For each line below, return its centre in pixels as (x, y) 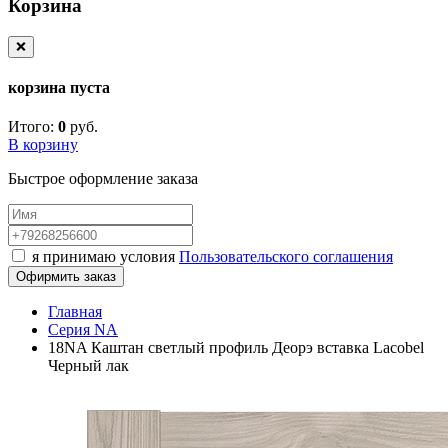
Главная (75, 312)
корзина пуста (59, 88)
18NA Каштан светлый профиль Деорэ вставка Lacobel (236, 348)
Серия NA (83, 330)
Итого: (31, 127)
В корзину (43, 145)
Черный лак (88, 366)
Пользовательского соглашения (286, 257)
